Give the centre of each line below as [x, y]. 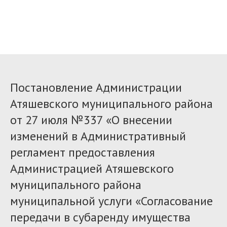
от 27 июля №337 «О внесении [91, 120]
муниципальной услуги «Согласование [111, 201]
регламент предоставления [83, 152]
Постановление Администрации [96, 87]
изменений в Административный [98, 136]
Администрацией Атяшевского [92, 168]
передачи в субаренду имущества [100, 217]
